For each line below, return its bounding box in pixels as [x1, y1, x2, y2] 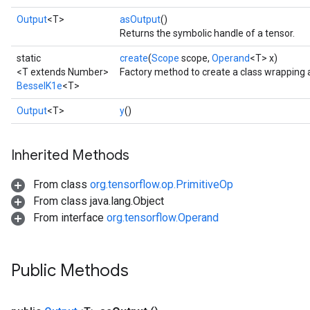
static [17, 53, 41, 64]
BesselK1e [17, 80, 62, 91]
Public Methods [11, 260, 129, 281]
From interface [30, 211, 107, 224]
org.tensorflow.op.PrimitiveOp [90, 178, 233, 191]
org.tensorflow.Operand [107, 211, 219, 224]
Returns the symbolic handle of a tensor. [120, 28, 295, 39]
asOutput [120, 14, 161, 25]
